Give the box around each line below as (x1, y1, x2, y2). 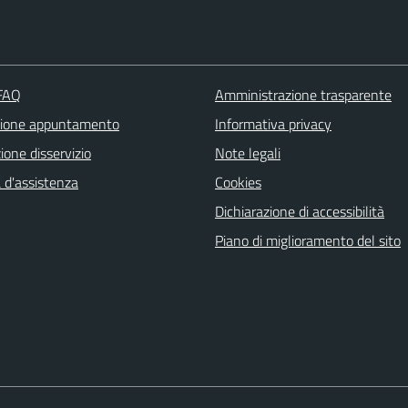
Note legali (214, 142, 280, 165)
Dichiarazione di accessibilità (214, 200, 384, 223)
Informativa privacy (214, 113, 331, 136)
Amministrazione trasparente (214, 84, 392, 107)
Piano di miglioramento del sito (214, 229, 401, 252)
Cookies (214, 171, 261, 194)
